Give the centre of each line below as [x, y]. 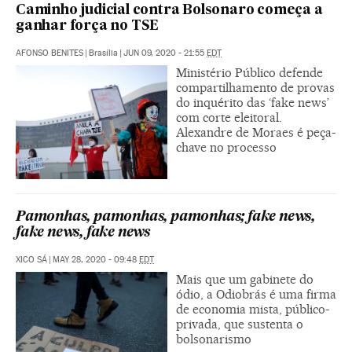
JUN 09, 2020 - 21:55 [165, 53]
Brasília [103, 53]
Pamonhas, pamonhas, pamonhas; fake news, [165, 217]
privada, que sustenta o [240, 324]
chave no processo [226, 147]
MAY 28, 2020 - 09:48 [96, 259]
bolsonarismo [214, 339]
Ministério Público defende [249, 72]
